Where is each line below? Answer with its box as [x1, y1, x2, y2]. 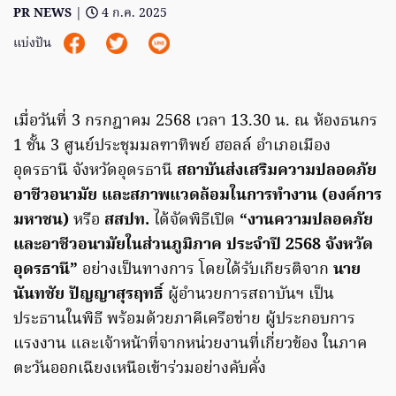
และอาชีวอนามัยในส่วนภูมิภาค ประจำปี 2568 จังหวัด [13, 232, 373, 259]
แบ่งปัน [13, 34, 55, 55]
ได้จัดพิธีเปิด [154, 208, 240, 234]
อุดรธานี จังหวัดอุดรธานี [13, 158, 177, 185]
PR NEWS [13, 4, 72, 25]
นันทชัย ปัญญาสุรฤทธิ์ [13, 282, 164, 308]
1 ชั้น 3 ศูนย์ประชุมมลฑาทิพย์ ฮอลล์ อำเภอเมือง [13, 133, 331, 160]
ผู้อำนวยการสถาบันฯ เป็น [164, 282, 334, 308]
